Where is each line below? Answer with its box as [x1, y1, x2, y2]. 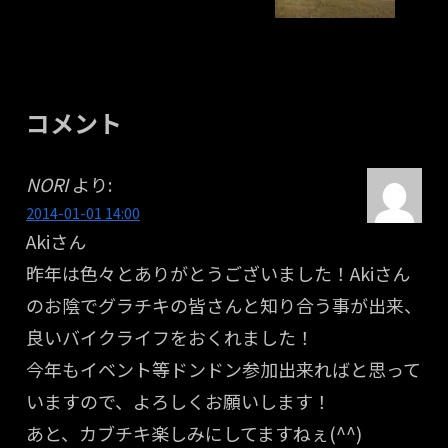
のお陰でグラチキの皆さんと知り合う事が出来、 [26, 291, 422, 318]
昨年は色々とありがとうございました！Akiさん [26, 259, 410, 286]
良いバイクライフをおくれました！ [26, 323, 314, 350]
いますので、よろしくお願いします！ [26, 387, 331, 414]
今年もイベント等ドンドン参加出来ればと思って [26, 355, 421, 382]
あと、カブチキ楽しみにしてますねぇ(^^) [26, 419, 362, 446]
